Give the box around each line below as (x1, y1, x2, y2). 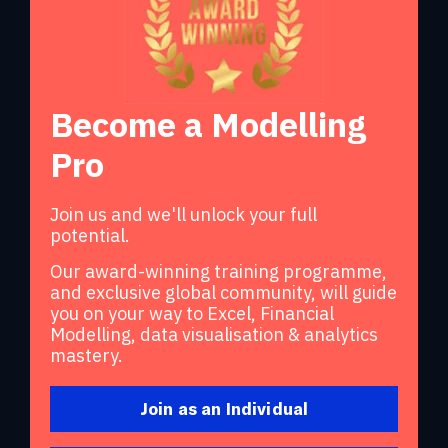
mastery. (50, 343, 123, 367)
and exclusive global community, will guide (50, 280, 397, 304)
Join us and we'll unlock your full (50, 202, 317, 226)
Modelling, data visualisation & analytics (50, 322, 378, 346)
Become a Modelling (50, 101, 366, 146)
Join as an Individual (139, 398, 309, 419)
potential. (50, 223, 130, 247)
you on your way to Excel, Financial (50, 301, 334, 325)
